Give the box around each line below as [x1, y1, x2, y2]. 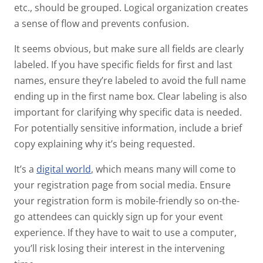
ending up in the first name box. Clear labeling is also [14, 89, 247, 103]
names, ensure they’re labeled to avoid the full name [14, 73, 246, 87]
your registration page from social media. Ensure [14, 178, 231, 191]
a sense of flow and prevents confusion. [14, 16, 191, 30]
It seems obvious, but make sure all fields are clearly [14, 42, 244, 55]
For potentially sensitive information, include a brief [14, 121, 242, 134]
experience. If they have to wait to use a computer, [14, 225, 237, 239]
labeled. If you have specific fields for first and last [14, 58, 232, 71]
